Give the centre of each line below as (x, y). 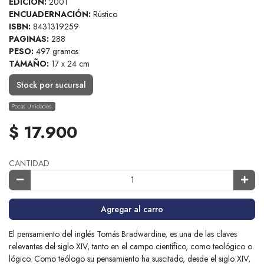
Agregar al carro (132, 209)
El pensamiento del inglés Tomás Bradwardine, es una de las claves (123, 234)
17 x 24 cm (69, 64)
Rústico (104, 14)
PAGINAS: (29, 39)
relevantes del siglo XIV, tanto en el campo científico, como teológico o (131, 246)
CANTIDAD (29, 163)
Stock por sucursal (51, 85)
